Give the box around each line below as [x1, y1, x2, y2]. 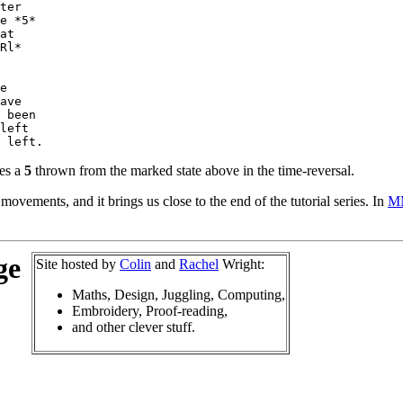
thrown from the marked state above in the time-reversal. [31, 162, 354, 178]
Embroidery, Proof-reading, [72, 302, 228, 318]
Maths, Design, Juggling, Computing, [72, 286, 285, 302]
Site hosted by [36, 255, 120, 272]
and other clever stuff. [72, 318, 195, 335]
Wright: [219, 255, 264, 272]
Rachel [179, 255, 219, 272]
